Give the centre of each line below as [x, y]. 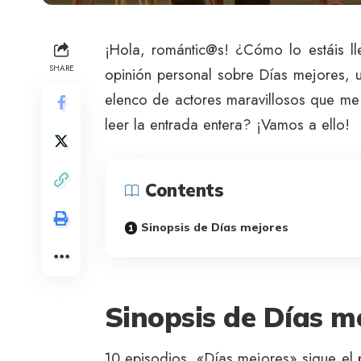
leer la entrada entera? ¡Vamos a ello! [227, 125]
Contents [184, 191]
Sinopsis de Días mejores [215, 228]
